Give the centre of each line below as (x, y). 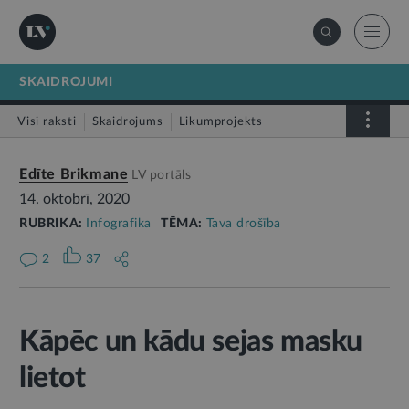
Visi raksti (47, 122)
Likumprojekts (221, 122)
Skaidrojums (127, 122)
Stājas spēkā (63, 157)
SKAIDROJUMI (66, 82)
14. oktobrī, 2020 (74, 199)
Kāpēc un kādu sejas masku (191, 341)
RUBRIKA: (53, 224)
